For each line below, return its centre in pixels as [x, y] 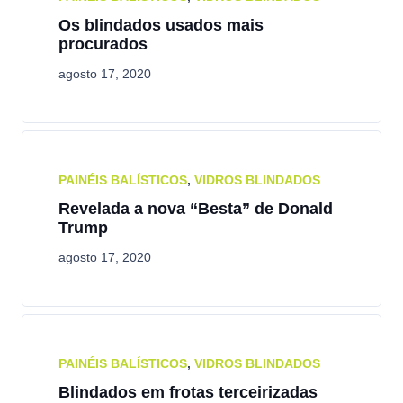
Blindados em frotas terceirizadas [188, 392]
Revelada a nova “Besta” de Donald [196, 209]
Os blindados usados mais [161, 25]
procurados [103, 44]
